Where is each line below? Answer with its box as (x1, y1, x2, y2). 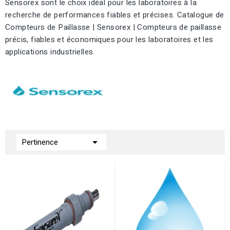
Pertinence (22, 137, 58, 148)
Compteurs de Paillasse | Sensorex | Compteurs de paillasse (5, 22, 222, 33)
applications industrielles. (5, 46, 95, 57)
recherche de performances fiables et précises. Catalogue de (5, 9, 224, 21)
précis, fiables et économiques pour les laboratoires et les (5, 34, 214, 45)
